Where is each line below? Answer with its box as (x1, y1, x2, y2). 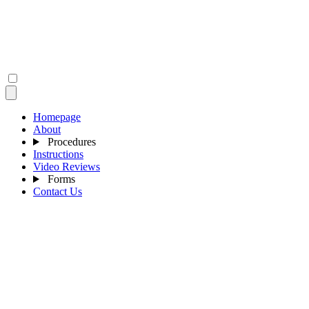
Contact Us (33, 186, 82, 197)
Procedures (44, 136, 96, 148)
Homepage (33, 111, 81, 123)
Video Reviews (33, 161, 100, 172)
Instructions (33, 148, 83, 160)
